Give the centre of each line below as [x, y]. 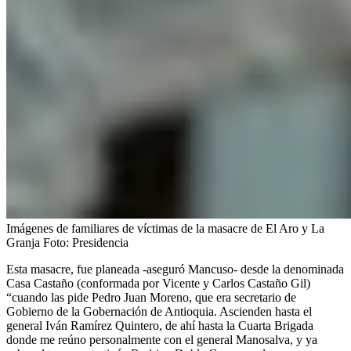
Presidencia [100, 242]
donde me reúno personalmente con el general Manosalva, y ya [162, 339]
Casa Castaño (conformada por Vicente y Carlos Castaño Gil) [158, 283]
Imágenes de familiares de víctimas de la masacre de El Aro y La [165, 228]
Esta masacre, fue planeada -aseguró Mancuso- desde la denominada [175, 269]
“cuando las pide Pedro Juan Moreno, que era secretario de [151, 297]
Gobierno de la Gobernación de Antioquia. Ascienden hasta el [159, 311]
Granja [23, 242]
